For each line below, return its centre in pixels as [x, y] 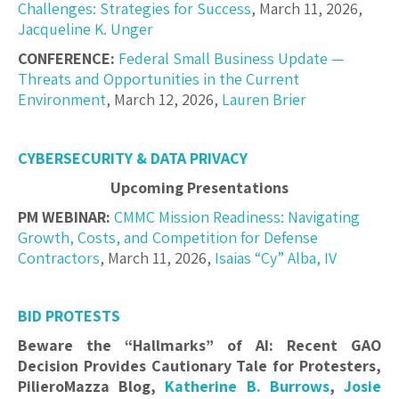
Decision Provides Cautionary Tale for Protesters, [199, 366]
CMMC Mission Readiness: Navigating [237, 217]
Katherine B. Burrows [247, 387]
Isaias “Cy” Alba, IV [276, 258]
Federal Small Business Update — [231, 59]
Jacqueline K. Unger [85, 29]
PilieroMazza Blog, [92, 387]
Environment [62, 100]
